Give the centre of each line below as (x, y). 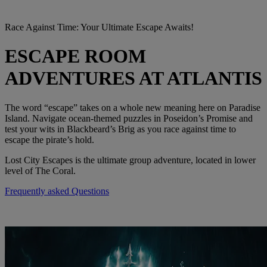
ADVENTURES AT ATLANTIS (133, 78)
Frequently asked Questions (57, 191)
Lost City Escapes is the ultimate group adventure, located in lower (130, 160)
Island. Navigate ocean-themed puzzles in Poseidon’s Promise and (129, 118)
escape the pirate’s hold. (49, 139)
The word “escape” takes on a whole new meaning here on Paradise (133, 107)
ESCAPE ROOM (75, 56)
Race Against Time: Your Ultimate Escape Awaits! (99, 27)
